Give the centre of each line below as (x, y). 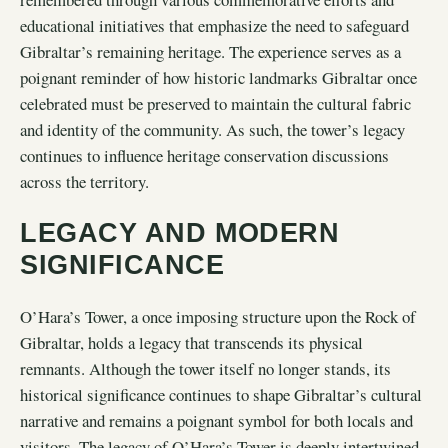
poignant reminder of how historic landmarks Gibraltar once (218, 77)
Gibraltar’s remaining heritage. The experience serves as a (210, 51)
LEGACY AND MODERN (180, 233)
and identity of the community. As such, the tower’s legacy (212, 129)
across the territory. (84, 181)
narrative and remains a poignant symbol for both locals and (216, 420)
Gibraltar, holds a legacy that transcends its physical (191, 342)
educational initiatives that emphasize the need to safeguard (214, 25)
